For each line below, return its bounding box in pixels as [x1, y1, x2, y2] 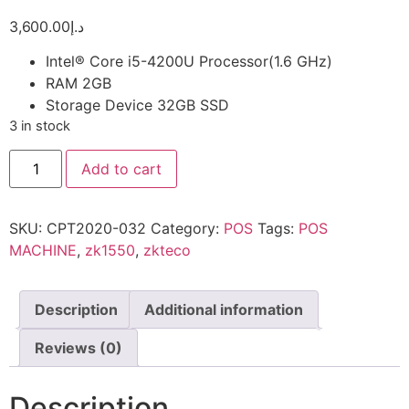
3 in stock [9, 118, 70, 135]
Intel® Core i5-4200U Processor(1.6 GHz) [46, 52, 332, 71]
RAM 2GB [46, 74, 111, 93]
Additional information [144, 299, 303, 319]
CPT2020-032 [47, 218, 146, 237]
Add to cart [81, 159, 163, 178]
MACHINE [9, 240, 77, 259]
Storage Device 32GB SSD [46, 96, 229, 115]
